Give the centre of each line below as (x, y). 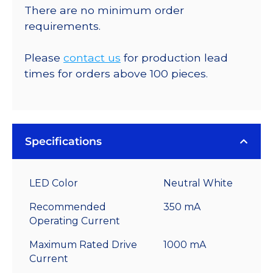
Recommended (68, 207)
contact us (92, 58)
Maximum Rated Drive (83, 244)
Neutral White (198, 183)
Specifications (63, 141)
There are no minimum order (104, 10)
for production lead (174, 58)
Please (44, 58)
